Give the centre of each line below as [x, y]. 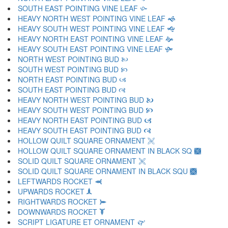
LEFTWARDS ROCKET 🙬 [60, 181]
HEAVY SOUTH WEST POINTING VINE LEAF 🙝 [96, 28]
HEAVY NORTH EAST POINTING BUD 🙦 [85, 120]
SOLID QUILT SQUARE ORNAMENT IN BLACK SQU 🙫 [107, 171]
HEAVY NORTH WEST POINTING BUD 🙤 [86, 100]
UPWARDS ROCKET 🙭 [55, 191]
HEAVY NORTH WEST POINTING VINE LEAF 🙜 [97, 18]
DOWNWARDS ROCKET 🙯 [61, 212]
